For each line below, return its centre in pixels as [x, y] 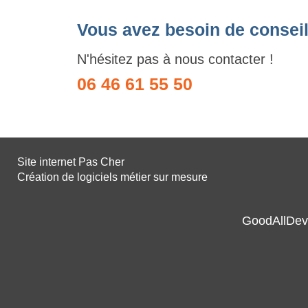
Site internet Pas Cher [71, 162]
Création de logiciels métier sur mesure [112, 177]
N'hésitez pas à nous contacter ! [175, 59]
